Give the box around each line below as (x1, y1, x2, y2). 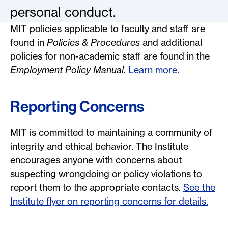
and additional (140, 37, 202, 48)
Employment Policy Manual (10, 64, 124, 76)
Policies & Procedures (47, 37, 140, 48)
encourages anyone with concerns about (10, 154, 182, 166)
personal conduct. (10, 4, 116, 20)
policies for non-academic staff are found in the (10, 50, 210, 62)
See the (183, 182, 215, 193)
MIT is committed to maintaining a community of (10, 127, 212, 138)
